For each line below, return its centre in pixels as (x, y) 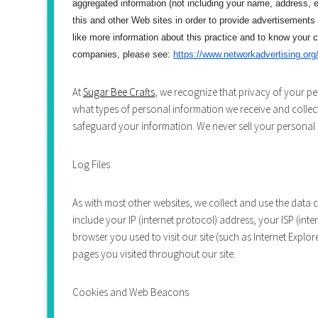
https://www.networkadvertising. (238, 54)
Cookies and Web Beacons (131, 292)
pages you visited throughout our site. (154, 253)
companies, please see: (123, 54)
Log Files (91, 164)
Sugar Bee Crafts (119, 92)
